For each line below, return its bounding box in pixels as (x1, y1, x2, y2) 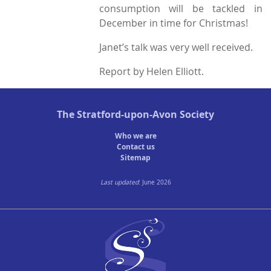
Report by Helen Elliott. (99, 65, 204, 79)
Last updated (100, 178, 139, 187)
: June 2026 (138, 178, 171, 187)
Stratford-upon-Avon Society (77, 107, 214, 121)
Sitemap (120, 152, 151, 163)
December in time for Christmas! (99, 16, 248, 30)
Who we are (114, 131, 157, 142)
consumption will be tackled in (99, 2, 263, 16)
